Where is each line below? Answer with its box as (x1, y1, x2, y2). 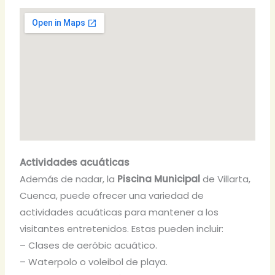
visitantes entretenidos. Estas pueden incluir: (20, 222, 224, 236)
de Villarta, (200, 172, 251, 186)
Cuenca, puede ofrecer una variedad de (20, 189, 204, 203)
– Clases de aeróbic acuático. (20, 239, 158, 252)
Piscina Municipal (117, 172, 201, 186)
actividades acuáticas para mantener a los (20, 206, 219, 219)
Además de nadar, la (20, 172, 118, 186)
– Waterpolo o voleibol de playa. (20, 255, 168, 269)
